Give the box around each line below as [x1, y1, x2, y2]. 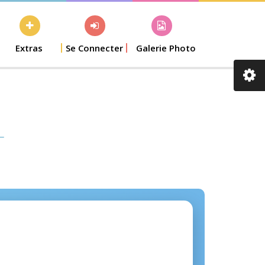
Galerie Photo [136, 42, 196, 54]
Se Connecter [65, 42, 123, 54]
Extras [15, 42, 43, 54]
